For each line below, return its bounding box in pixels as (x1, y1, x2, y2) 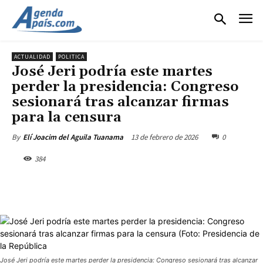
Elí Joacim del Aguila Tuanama (23, 131, 123, 142)
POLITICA (58, 52, 85, 60)
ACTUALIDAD (14, 52, 50, 60)
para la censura (12, 108, 122, 126)
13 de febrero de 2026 (131, 131, 198, 142)
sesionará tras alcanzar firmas (12, 93, 229, 111)
